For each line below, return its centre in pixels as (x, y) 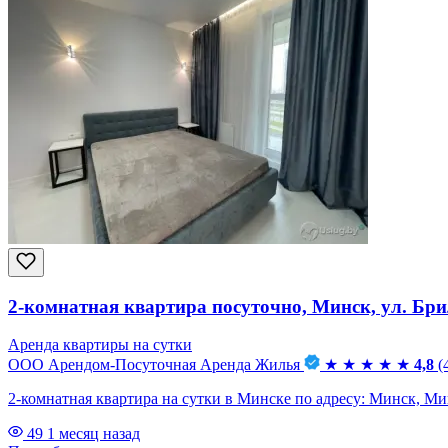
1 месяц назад (93, 434)
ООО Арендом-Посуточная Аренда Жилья (154, 365)
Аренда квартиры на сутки (100, 345)
